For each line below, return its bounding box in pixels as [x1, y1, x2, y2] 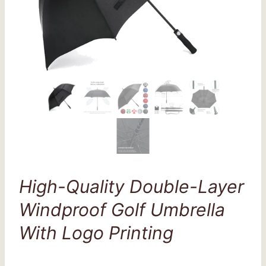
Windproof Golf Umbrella [19, 199, 225, 220]
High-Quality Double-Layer [19, 176, 244, 197]
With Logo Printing [19, 222, 173, 243]
